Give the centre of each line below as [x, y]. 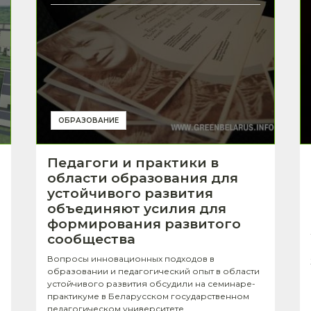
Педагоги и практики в [133, 162]
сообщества [91, 239]
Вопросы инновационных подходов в [131, 258]
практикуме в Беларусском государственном [148, 296]
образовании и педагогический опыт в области [153, 271]
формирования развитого [144, 224]
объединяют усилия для [137, 208]
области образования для [143, 178]
